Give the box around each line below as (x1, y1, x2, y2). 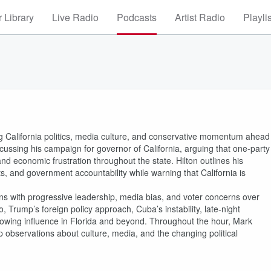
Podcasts (117, 10, 157, 24)
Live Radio (52, 10, 99, 24)
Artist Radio (175, 10, 225, 24)
